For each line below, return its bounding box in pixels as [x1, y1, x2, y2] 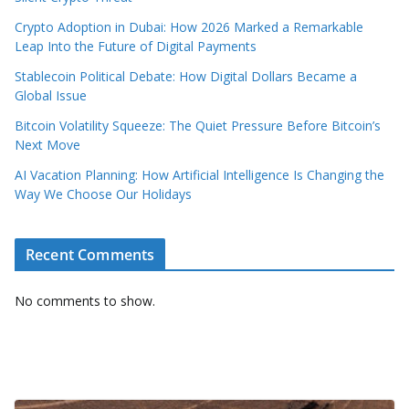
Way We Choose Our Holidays [15, 184, 192, 203]
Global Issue [15, 86, 87, 104]
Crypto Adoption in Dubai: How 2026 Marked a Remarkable [15, 17, 363, 36]
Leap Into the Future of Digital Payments [15, 37, 257, 55]
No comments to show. [15, 291, 155, 309]
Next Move [15, 135, 80, 153]
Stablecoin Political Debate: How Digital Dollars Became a [15, 67, 357, 85]
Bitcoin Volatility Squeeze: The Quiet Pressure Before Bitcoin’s [15, 116, 381, 134]
